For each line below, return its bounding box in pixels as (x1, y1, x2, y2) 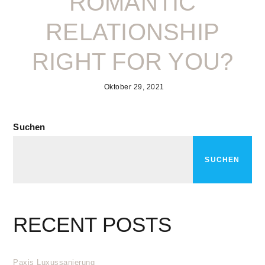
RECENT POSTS (13, 213, 172, 236)
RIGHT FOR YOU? (31, 49, 234, 75)
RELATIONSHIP (46, 19, 219, 45)
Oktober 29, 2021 (104, 83, 164, 91)
